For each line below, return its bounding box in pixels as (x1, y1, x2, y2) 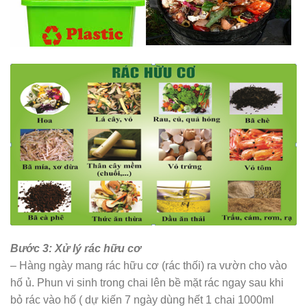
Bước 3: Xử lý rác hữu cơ (10, 242, 141, 254)
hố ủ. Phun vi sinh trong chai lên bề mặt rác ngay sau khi (10, 276, 284, 288)
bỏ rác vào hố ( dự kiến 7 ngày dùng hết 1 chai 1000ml (10, 293, 274, 306)
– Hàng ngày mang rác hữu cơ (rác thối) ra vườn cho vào (10, 259, 287, 271)
